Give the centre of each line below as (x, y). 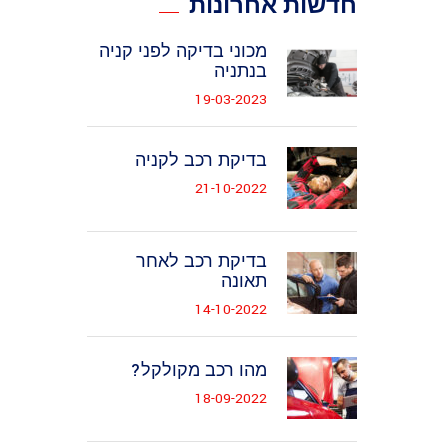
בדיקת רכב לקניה (201, 160)
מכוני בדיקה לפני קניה (183, 51)
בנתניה (240, 71)
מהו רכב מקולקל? (198, 370)
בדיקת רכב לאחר (201, 261)
